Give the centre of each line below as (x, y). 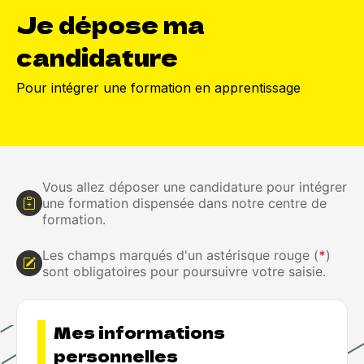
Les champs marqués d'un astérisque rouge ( (180, 255)
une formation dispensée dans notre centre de (184, 203)
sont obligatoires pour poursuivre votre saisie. (184, 271)
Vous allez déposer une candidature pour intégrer (195, 187)
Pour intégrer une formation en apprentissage (158, 88)
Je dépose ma (110, 24)
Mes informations (139, 332)
